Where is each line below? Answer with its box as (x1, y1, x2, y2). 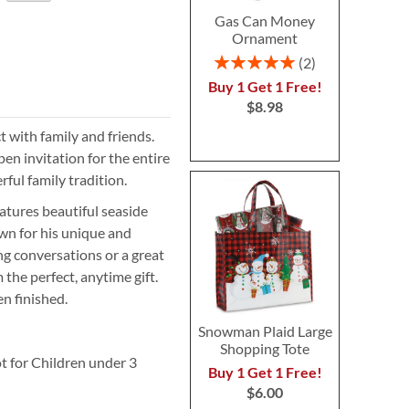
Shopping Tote (220, 339, 310, 357)
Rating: (213, 51, 254, 68)
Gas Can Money (215, 12, 316, 29)
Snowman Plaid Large (197, 321, 332, 340)
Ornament (232, 29, 299, 47)
